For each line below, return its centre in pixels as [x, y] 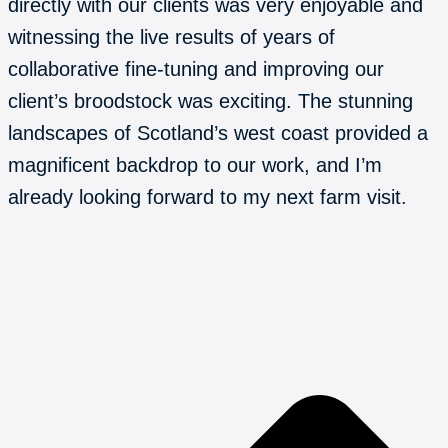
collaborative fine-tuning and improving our [196, 68]
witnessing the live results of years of [171, 36]
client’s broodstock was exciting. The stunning [210, 100]
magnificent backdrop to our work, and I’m [195, 164]
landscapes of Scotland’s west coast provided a [218, 132]
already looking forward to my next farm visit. [210, 196]
